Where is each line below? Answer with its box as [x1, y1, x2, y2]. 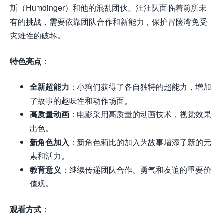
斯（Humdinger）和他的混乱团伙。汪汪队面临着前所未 [10, 1, 207, 13]
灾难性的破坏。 [10, 29, 65, 41]
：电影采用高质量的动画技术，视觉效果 [69, 108, 211, 120]
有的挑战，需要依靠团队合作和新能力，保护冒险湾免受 [10, 15, 207, 27]
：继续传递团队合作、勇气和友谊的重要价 [61, 163, 211, 175]
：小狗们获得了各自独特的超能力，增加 [69, 80, 211, 92]
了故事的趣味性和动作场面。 [30, 94, 132, 106]
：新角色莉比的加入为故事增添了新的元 [69, 136, 211, 147]
